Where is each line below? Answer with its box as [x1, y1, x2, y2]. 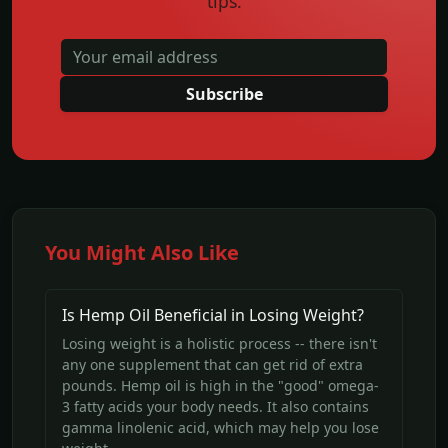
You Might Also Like [45, 238, 239, 266]
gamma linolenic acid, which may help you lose [62, 417, 379, 437]
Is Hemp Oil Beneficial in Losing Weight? [62, 303, 364, 326]
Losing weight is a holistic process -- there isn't [62, 333, 377, 353]
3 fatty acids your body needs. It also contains [62, 396, 369, 416]
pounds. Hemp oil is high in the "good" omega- [62, 375, 379, 395]
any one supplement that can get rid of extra [62, 354, 363, 374]
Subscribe [185, 82, 263, 105]
